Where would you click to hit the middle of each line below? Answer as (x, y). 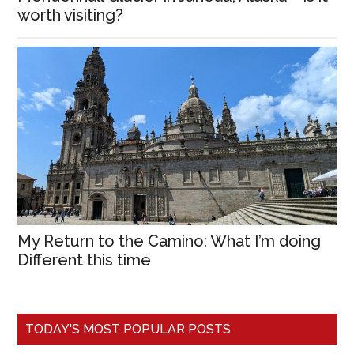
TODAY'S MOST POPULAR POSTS (128, 330)
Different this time (85, 260)
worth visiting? (71, 15)
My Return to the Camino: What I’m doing (169, 241)
